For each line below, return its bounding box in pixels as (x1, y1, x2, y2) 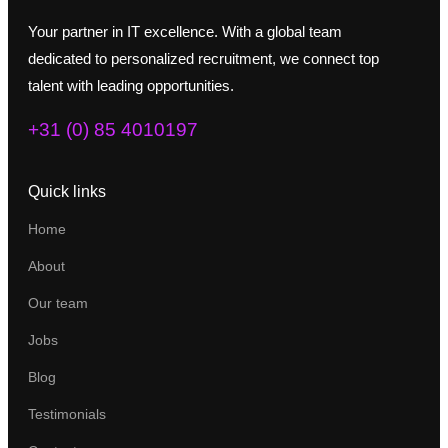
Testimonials (28, 405, 106, 422)
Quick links (28, 182, 106, 200)
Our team (28, 294, 88, 311)
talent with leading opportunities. (28, 76, 234, 94)
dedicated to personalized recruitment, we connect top (28, 49, 379, 67)
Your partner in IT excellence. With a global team (28, 22, 342, 40)
